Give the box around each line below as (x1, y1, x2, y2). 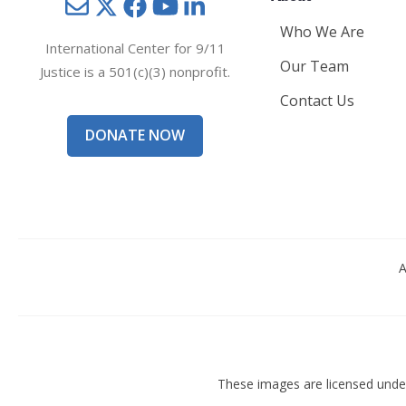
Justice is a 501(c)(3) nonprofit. (40, 62, 230, 81)
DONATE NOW (85, 125, 185, 146)
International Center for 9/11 (44, 38, 226, 57)
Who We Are (280, 22, 364, 42)
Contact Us (280, 91, 354, 111)
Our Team (280, 56, 349, 76)
